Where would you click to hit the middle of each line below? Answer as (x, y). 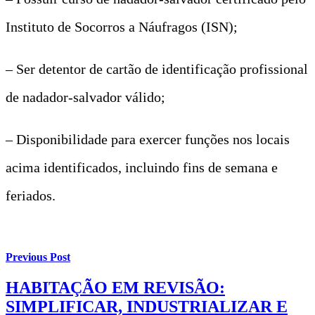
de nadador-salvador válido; (85, 97)
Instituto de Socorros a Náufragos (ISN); (122, 26)
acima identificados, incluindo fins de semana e (142, 167)
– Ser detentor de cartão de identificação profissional (157, 69)
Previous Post (38, 257)
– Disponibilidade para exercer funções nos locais (148, 139)
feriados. (31, 195)
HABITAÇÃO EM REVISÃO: (115, 288)
